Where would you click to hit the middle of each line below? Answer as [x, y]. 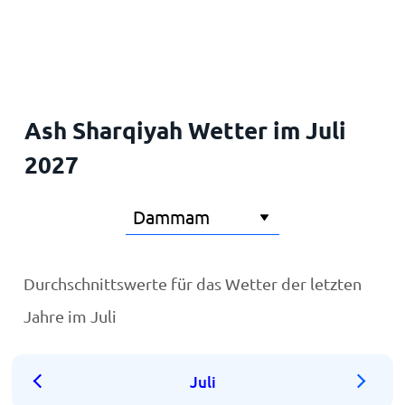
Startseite [53, 29]
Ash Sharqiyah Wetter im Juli [185, 130]
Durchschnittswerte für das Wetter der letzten [193, 283]
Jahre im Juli [71, 316]
